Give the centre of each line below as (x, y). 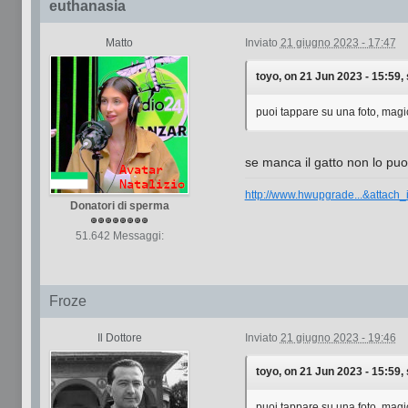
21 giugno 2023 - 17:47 (338, 43)
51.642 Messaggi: (119, 236)
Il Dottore (119, 338)
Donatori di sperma (119, 206)
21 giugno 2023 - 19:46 (338, 338)
